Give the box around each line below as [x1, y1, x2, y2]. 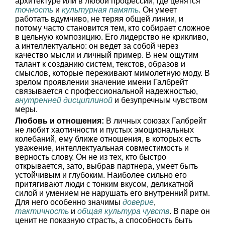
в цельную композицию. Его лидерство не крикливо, [15, 33, 208, 41]
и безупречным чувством [113, 96, 207, 104]
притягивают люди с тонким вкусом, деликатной [15, 180, 193, 188]
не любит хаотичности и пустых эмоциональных [15, 126, 194, 134]
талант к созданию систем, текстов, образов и [15, 60, 185, 68]
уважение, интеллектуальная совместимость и [15, 144, 189, 152]
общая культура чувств [77, 207, 169, 215]
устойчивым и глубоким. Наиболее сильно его [15, 171, 187, 179]
